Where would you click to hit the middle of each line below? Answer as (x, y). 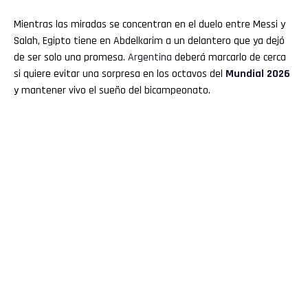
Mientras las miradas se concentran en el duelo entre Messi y (150, 24)
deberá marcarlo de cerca (229, 57)
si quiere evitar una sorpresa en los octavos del (120, 74)
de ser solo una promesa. (71, 57)
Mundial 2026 (258, 74)
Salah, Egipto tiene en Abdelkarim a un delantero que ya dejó (149, 41)
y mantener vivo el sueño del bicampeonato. (112, 90)
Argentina (150, 57)
